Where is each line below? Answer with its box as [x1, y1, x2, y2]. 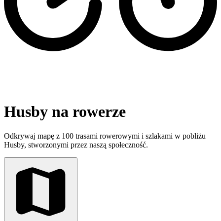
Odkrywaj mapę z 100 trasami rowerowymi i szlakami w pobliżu [4, 131, 206, 140]
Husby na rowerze [4, 103, 126, 121]
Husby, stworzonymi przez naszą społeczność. [4, 140, 148, 149]
